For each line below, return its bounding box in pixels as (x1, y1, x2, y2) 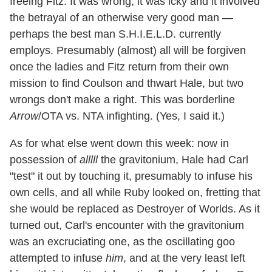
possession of (10, 154, 80, 166)
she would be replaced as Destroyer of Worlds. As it (10, 203, 260, 216)
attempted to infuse (10, 252, 106, 265)
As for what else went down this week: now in (10, 137, 229, 150)
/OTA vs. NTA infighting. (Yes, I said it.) (38, 110, 225, 123)
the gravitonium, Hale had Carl (98, 154, 248, 166)
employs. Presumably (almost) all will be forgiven (10, 44, 246, 57)
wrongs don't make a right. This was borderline (10, 93, 235, 106)
